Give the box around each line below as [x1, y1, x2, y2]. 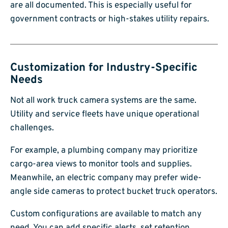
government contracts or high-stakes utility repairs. [10, 13, 209, 25]
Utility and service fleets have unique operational [10, 109, 199, 121]
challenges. [10, 123, 54, 134]
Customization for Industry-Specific [10, 61, 197, 75]
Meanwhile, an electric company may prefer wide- [10, 173, 202, 184]
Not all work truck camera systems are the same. [10, 95, 196, 107]
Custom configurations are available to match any [10, 209, 202, 220]
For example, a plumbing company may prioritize [10, 145, 197, 157]
